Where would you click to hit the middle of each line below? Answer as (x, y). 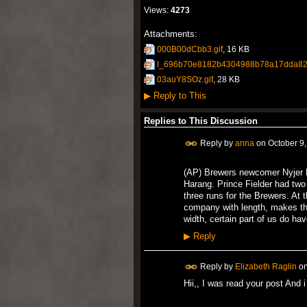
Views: (156, 10)
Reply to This (178, 95)
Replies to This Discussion (200, 121)
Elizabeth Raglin (266, 266)
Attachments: (170, 34)
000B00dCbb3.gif (189, 49)
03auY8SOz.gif (185, 80)
